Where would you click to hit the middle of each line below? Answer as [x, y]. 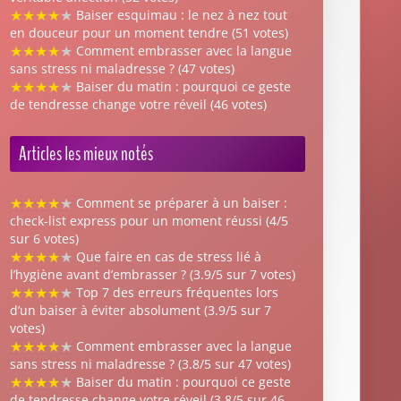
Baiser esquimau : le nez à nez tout [180, 14]
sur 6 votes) [44, 238]
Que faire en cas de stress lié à [167, 256]
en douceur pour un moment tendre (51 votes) [149, 32]
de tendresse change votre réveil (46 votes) [138, 104]
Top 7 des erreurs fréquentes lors [175, 292]
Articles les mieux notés [86, 154]
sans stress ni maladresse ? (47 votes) [122, 68]
